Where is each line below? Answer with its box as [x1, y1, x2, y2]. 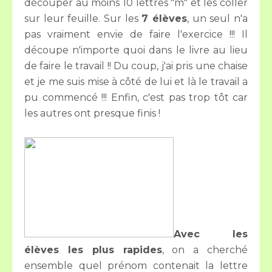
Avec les [174, 228, 248, 240]
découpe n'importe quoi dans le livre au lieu [24, 44, 248, 56]
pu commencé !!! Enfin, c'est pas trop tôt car [24, 92, 248, 103]
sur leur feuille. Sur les [24, 13, 142, 24]
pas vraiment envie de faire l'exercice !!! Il [24, 29, 248, 40]
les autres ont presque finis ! [24, 107, 160, 119]
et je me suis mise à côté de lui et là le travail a [24, 76, 248, 87]
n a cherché [178, 244, 248, 256]
